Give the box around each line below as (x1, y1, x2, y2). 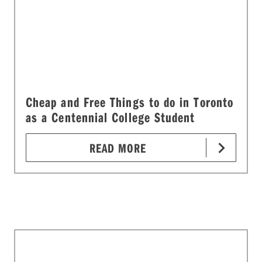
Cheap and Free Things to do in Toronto (26, 93, 234, 111)
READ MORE (89, 140, 147, 156)
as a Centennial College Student (26, 108, 195, 126)
